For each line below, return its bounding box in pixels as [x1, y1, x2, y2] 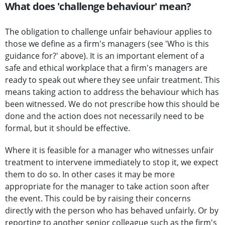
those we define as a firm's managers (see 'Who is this [5, 38, 209, 50]
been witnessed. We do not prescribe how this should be [5, 98, 219, 110]
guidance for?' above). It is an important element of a [5, 50, 204, 62]
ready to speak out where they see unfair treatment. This [5, 74, 220, 86]
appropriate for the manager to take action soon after [5, 181, 209, 192]
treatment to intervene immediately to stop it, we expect [5, 157, 218, 168]
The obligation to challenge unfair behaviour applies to [5, 26, 212, 38]
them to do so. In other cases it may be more [5, 169, 175, 180]
